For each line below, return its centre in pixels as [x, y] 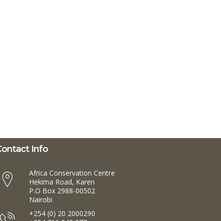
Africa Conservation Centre [72, 173]
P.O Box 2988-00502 [62, 190]
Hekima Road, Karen [62, 182]
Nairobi [41, 199]
